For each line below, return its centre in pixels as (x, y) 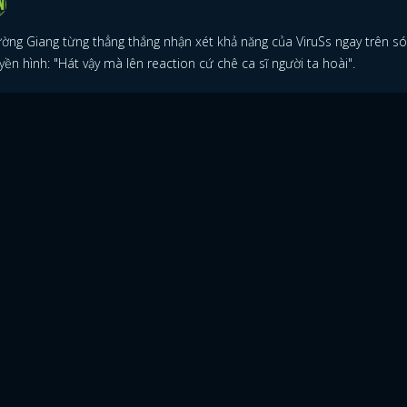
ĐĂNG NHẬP (203, 306)
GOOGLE (304, 383)
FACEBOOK (124, 383)
